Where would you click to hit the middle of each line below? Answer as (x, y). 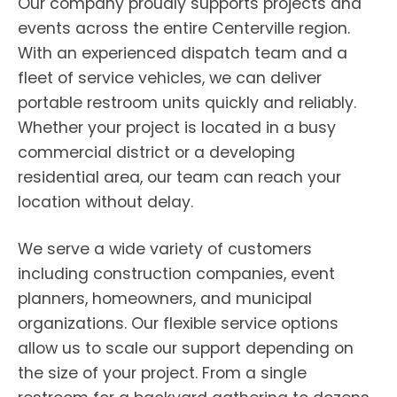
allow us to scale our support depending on (186, 348)
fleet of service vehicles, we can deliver (170, 78)
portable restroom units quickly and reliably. (187, 103)
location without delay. (105, 202)
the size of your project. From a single (162, 373)
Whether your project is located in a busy (177, 128)
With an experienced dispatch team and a (183, 53)
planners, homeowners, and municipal (165, 299)
